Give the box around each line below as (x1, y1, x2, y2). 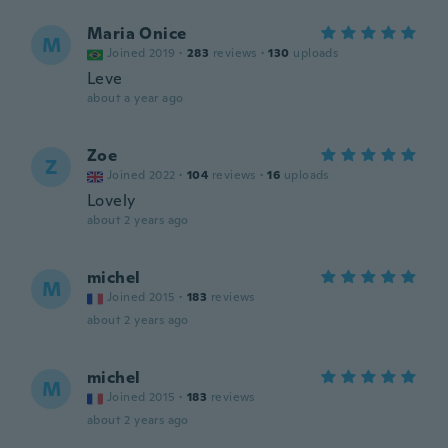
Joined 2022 (107, 167, 176, 183)
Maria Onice (87, 23, 187, 44)
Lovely (87, 190, 136, 211)
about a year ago (87, 90, 184, 106)
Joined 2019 (107, 45, 176, 61)
